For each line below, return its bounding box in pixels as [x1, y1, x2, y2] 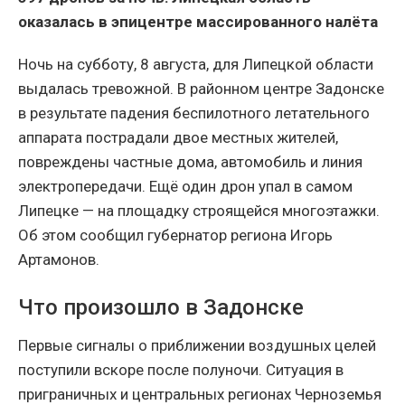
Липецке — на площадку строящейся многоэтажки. [18, 202, 380, 221]
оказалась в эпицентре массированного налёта [18, 13, 378, 32]
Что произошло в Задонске [18, 295, 304, 321]
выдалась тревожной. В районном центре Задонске [18, 80, 384, 99]
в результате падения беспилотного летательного [18, 104, 370, 123]
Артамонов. [18, 250, 99, 269]
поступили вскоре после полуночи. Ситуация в [18, 361, 344, 380]
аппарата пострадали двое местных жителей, [18, 128, 338, 147]
